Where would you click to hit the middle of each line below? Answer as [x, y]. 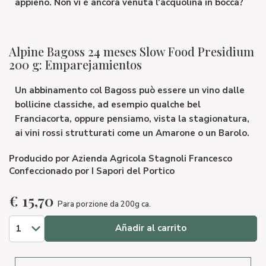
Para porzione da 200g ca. [104, 204]
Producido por [39, 159]
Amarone [175, 133]
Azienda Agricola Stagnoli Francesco [151, 159]
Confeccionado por [49, 171]
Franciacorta [42, 119]
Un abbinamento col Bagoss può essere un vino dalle [130, 90]
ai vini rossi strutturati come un [85, 133]
